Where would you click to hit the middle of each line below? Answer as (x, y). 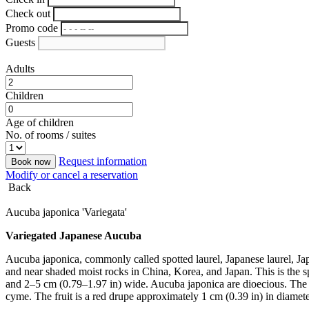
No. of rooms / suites (51, 135)
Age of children (40, 122)
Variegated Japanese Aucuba (73, 236)
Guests (20, 42)
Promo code (32, 28)
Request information (103, 161)
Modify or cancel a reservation (72, 175)
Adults (20, 69)
